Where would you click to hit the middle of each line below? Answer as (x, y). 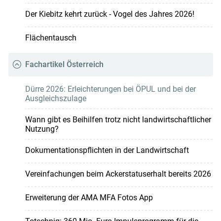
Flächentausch (51, 38)
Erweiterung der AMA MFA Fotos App (89, 198)
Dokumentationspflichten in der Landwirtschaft (107, 150)
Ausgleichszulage (55, 99)
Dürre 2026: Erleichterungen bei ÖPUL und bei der (110, 89)
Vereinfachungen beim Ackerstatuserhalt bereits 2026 (118, 174)
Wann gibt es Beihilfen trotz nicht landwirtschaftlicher (118, 120)
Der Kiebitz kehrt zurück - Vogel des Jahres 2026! (110, 14)
